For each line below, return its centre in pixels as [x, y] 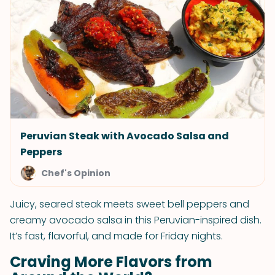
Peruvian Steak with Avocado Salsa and [125, 136]
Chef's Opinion [76, 173]
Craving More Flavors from [111, 262]
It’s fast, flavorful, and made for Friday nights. [116, 236]
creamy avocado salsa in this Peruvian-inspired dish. [136, 220]
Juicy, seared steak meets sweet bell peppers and [130, 204]
